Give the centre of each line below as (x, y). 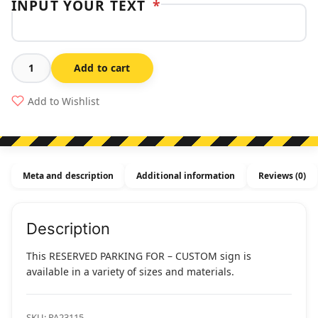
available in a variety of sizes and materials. (130, 271)
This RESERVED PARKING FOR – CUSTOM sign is (139, 256)
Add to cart (102, 67)
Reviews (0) (282, 175)
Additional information (186, 175)
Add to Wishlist (64, 101)
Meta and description (68, 175)
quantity (33, 164)
